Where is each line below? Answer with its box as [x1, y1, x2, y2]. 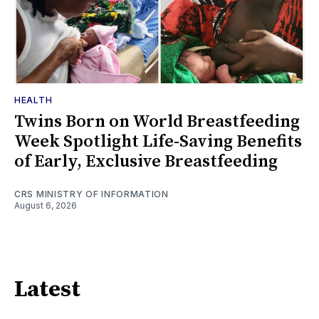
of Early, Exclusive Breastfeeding [14, 150, 278, 172]
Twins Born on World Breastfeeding [14, 110, 300, 132]
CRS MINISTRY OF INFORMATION [14, 188, 169, 199]
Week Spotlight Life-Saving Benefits [14, 130, 302, 152]
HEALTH [14, 94, 53, 105]
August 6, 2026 [14, 199, 77, 211]
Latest [14, 276, 80, 305]
